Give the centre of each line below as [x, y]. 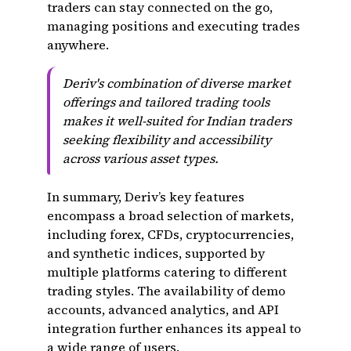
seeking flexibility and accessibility [167, 139]
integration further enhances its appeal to [174, 328]
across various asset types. [141, 158]
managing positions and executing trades [174, 26]
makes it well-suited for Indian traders [177, 121]
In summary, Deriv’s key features [146, 197]
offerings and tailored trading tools [166, 102]
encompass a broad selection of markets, [170, 215]
